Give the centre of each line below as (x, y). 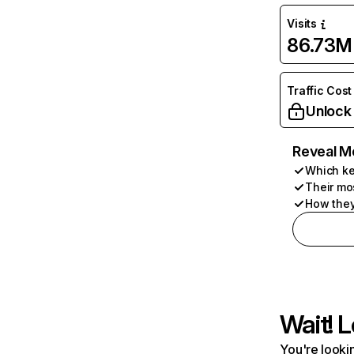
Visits (302, 23)
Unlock (329, 111)
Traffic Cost (320, 90)
